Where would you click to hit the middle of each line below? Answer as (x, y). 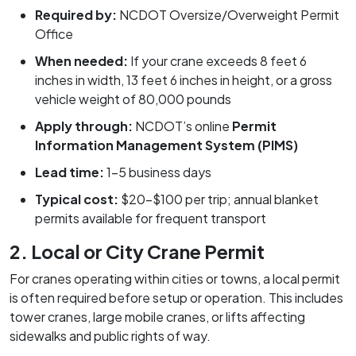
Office (54, 33)
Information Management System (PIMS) (166, 145)
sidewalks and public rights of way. (110, 335)
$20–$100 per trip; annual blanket (219, 199)
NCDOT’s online (182, 126)
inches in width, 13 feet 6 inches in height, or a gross (184, 79)
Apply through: (84, 126)
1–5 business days (158, 172)
